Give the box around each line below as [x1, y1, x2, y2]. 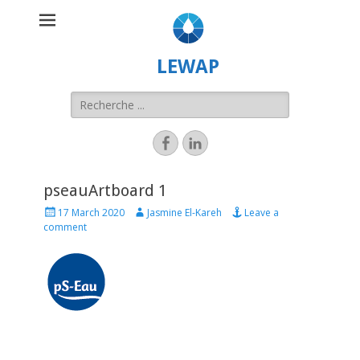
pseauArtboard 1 [43, 181, 167, 200]
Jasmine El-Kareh [147, 206, 222, 219]
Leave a [244, 206, 279, 219]
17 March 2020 [58, 206, 125, 219]
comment [43, 220, 87, 234]
